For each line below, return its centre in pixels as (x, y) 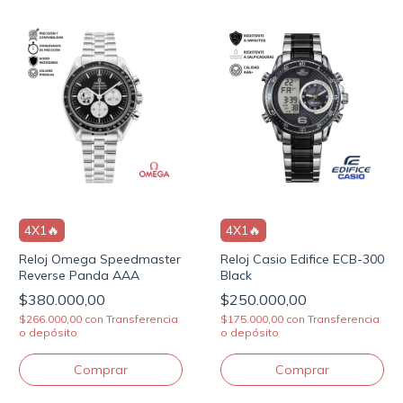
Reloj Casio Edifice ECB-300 (302, 259)
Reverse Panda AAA (79, 275)
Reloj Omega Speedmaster (100, 259)
